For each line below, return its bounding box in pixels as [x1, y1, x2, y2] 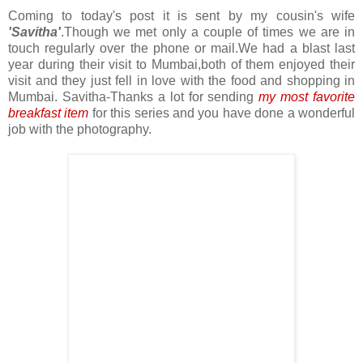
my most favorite [258, 90, 355, 105]
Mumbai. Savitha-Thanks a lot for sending [8, 90, 259, 105]
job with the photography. [8, 122, 152, 137]
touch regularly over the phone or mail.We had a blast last [8, 41, 355, 56]
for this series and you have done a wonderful [88, 106, 356, 121]
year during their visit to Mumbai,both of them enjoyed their [8, 58, 355, 72]
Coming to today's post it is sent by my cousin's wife [8, 9, 355, 23]
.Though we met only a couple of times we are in [61, 25, 355, 40]
